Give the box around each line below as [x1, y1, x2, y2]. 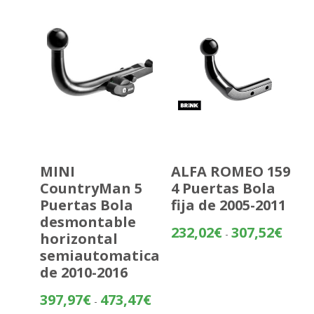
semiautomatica [39, 246, 160, 266]
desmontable [39, 212, 136, 232]
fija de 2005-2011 [170, 196, 286, 215]
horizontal [39, 229, 118, 249]
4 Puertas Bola [170, 179, 275, 198]
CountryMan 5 [39, 179, 142, 198]
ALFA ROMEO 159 [170, 162, 290, 182]
